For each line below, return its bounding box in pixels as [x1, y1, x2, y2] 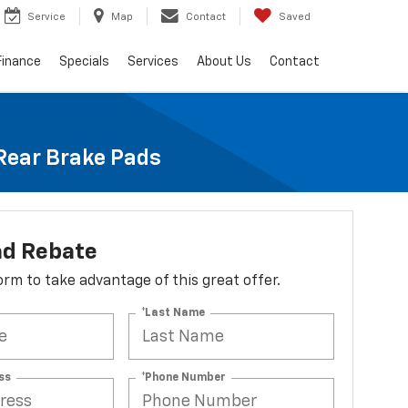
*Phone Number [141, 372, 227, 383]
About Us [197, 56, 251, 69]
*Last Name [141, 307, 206, 319]
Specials [59, 56, 109, 69]
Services [127, 56, 178, 69]
